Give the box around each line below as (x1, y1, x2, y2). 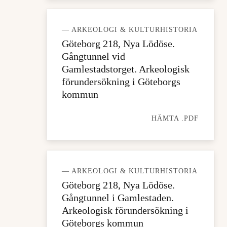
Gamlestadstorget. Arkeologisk (62, 63, 190, 74)
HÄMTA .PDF (152, 115, 199, 122)
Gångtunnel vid (62, 51, 125, 62)
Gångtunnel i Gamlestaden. (62, 192, 174, 203)
